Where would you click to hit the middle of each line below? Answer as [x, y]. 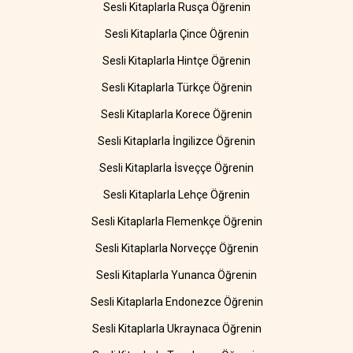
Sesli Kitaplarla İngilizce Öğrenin [176, 141]
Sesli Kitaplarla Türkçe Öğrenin [176, 88]
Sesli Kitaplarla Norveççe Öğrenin [176, 249]
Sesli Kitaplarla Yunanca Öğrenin [176, 275]
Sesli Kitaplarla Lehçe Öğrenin [176, 195]
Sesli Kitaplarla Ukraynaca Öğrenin [176, 329]
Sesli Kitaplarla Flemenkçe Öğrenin [176, 222]
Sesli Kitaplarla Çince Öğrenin [176, 34]
